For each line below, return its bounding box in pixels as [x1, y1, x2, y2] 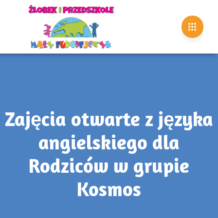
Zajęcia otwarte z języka [5, 107, 213, 130]
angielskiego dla [38, 130, 180, 154]
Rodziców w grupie [29, 154, 189, 177]
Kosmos [77, 177, 141, 200]
